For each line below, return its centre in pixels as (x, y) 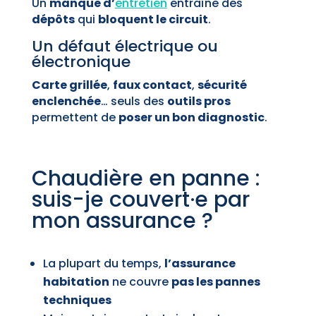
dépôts (53, 20)
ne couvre (140, 282)
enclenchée (66, 102)
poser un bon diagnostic (191, 118)
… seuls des (134, 102)
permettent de (75, 118)
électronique (81, 62)
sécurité (222, 85)
